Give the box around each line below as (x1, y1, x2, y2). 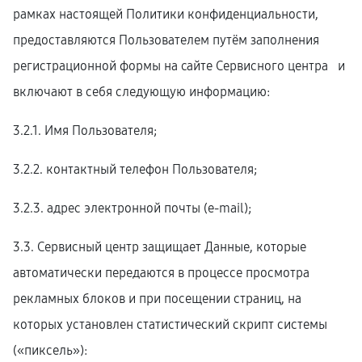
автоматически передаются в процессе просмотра (13, 265, 309, 280)
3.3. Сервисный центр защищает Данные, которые (13, 239, 306, 255)
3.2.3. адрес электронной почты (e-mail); (13, 200, 251, 216)
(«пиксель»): (13, 343, 87, 358)
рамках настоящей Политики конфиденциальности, (13, 6, 318, 22)
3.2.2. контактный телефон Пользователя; (13, 162, 257, 177)
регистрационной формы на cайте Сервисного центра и (13, 58, 345, 74)
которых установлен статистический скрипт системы (13, 317, 327, 332)
